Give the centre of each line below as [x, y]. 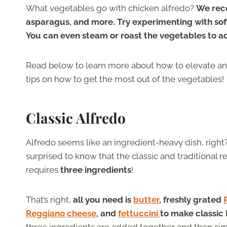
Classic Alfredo [76, 118]
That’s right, [49, 200]
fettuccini [139, 214]
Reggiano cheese [61, 214]
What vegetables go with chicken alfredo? [111, 8]
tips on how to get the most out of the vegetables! [126, 79]
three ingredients [96, 170]
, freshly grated [191, 200]
